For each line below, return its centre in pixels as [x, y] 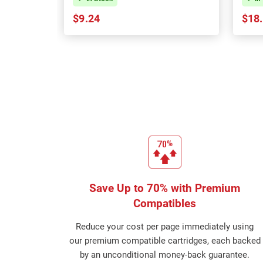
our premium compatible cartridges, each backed [165, 241]
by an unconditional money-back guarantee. [165, 255]
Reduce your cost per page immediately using [165, 227]
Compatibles [165, 203]
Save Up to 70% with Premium [165, 188]
